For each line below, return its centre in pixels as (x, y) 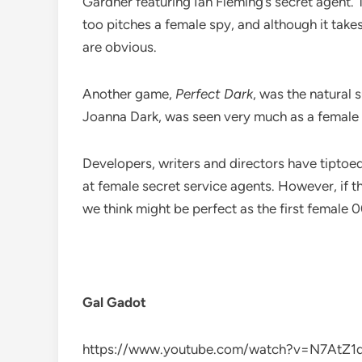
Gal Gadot (114, 303)
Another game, (129, 94)
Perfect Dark (214, 94)
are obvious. (120, 47)
